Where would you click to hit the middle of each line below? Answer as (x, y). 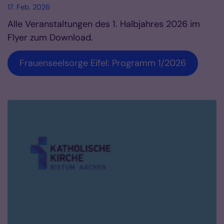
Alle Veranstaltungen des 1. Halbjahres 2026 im (104, 24)
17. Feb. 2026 (29, 7)
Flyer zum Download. (50, 37)
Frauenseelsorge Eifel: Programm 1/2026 (103, 63)
